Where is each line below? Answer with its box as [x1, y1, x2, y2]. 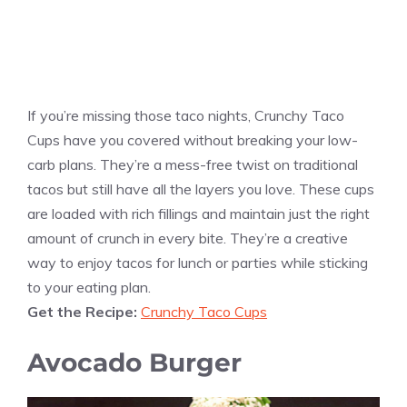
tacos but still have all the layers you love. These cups [27, 180, 374, 199]
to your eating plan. [27, 278, 151, 297]
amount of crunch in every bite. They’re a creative [27, 229, 348, 248]
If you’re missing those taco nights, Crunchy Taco [27, 106, 344, 125]
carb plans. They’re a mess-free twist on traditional [27, 155, 358, 174]
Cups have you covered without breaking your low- [27, 131, 358, 150]
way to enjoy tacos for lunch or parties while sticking [27, 253, 368, 273]
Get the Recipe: [27, 303, 141, 322]
